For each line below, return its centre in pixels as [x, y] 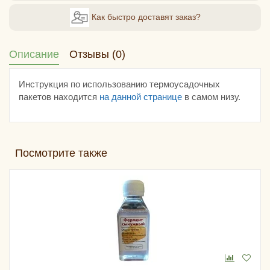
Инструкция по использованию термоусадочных [119, 84]
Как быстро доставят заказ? [145, 17]
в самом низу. [211, 96]
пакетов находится [59, 96]
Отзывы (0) [97, 54]
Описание [34, 54]
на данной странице [141, 96]
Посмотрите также [61, 153]
